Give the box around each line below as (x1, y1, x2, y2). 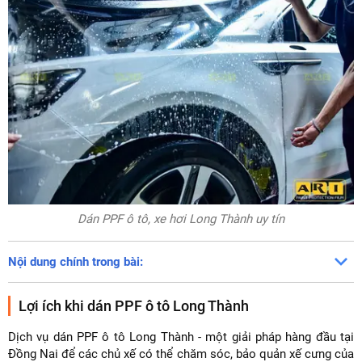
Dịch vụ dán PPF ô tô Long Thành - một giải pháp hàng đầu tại (8, 330, 354, 345)
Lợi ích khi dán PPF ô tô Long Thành (19, 297, 249, 315)
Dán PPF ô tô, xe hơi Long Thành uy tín (78, 212, 284, 227)
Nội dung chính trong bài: (8, 255, 143, 270)
